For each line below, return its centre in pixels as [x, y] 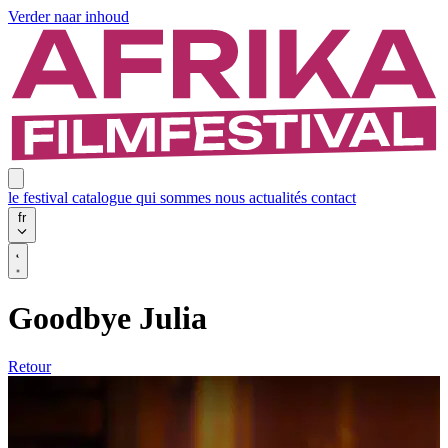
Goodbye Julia [107, 317]
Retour [29, 367]
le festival [40, 197]
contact [333, 197]
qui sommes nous [192, 197]
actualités [280, 197]
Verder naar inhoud [68, 16]
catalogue [104, 197]
